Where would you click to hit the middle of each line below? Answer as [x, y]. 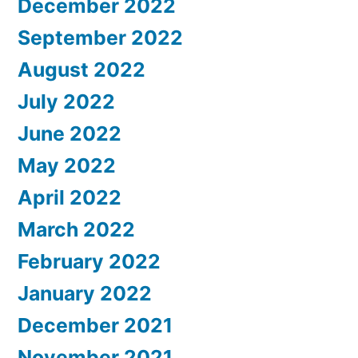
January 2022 [85, 294]
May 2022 [67, 166]
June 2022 [70, 134]
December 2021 [95, 326]
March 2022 [76, 230]
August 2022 [82, 70]
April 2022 [70, 198]
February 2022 [89, 262]
